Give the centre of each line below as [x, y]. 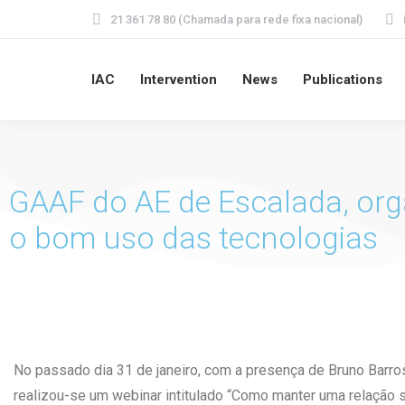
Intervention [179, 79]
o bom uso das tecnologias [193, 238]
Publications [343, 79]
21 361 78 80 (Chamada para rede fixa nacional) [236, 19]
